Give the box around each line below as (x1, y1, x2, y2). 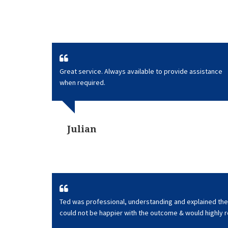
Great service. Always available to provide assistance (60, 67, 222, 76)
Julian (67, 124, 97, 134)
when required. (60, 78, 105, 87)
